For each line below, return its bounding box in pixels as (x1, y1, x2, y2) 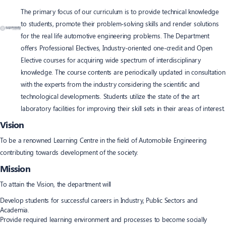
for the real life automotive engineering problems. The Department (21, 31, 209, 40)
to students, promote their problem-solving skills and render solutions (21, 19, 219, 28)
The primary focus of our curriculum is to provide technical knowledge (21, 7, 219, 16)
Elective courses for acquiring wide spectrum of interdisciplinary (21, 55, 201, 64)
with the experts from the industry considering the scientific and (21, 79, 200, 88)
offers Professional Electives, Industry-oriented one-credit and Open (21, 43, 213, 52)
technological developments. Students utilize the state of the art (21, 91, 199, 100)
